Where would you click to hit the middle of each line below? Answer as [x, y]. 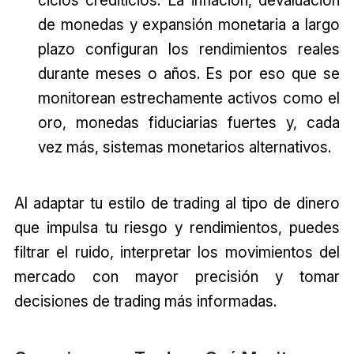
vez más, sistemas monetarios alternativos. [184, 147]
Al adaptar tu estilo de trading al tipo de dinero [177, 203]
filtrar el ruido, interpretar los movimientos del [177, 252]
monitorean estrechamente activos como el [189, 98]
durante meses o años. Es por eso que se [189, 74]
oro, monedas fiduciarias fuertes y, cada [189, 123]
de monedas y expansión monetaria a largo [189, 25]
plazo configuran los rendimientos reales [189, 49]
